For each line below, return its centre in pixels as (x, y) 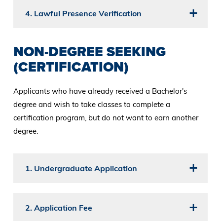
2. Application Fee (58, 208)
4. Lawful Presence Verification (83, 14)
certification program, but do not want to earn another (106, 118)
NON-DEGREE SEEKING (89, 52)
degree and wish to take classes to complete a (92, 105)
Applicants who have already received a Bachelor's (100, 91)
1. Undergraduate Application (81, 168)
